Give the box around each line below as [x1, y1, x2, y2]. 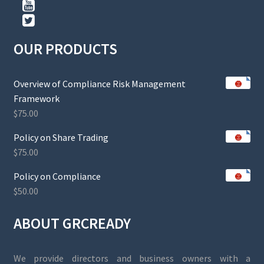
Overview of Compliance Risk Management [13, 77, 186, 90]
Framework [13, 92, 60, 104]
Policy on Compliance [13, 170, 101, 182]
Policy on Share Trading [13, 131, 108, 143]
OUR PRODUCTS [13, 39, 117, 59]
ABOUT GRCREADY [13, 214, 131, 233]
